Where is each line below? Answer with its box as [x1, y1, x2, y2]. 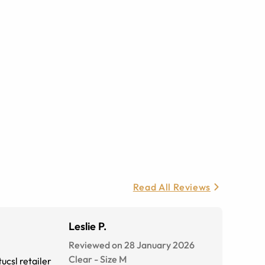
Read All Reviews [132, 181, 211, 193]
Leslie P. [69, 219, 106, 234]
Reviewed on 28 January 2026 [69, 239, 195, 251]
